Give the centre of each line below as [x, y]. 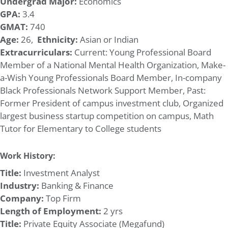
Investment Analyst [61, 173]
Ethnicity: [58, 39]
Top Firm [62, 198]
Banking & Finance [76, 185]
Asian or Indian [108, 39]
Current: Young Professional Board [143, 52]
